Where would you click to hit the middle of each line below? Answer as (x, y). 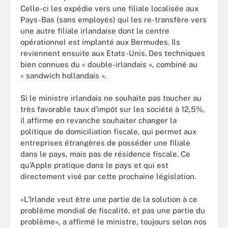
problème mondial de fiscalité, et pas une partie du (113, 210)
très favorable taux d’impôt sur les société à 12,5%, (113, 109)
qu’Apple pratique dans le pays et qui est (94, 165)
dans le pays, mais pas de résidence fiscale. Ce (105, 154)
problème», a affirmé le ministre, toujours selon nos (113, 221)
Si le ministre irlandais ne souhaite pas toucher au (111, 98)
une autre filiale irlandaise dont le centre (95, 31)
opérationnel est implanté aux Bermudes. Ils (100, 42)
